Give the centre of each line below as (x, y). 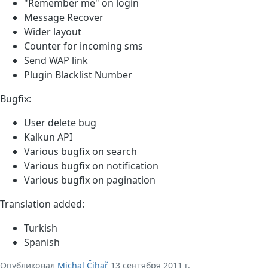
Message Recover (64, 18)
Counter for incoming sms (83, 46)
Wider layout (53, 32)
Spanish (42, 243)
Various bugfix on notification (91, 166)
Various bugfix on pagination (90, 180)
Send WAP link (56, 61)
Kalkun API (48, 137)
